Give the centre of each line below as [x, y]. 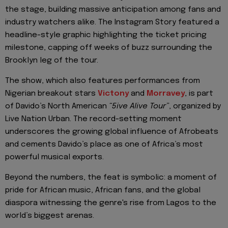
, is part [199, 93]
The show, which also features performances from [103, 81]
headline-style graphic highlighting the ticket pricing [106, 35]
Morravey [166, 93]
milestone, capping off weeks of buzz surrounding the [109, 48]
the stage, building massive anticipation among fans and [113, 9]
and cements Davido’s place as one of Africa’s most [104, 144]
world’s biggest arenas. [50, 216]
